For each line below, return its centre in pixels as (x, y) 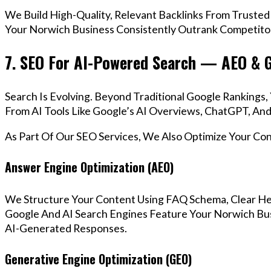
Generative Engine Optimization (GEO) (98, 259)
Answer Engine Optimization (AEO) (89, 167)
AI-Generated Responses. (66, 228)
